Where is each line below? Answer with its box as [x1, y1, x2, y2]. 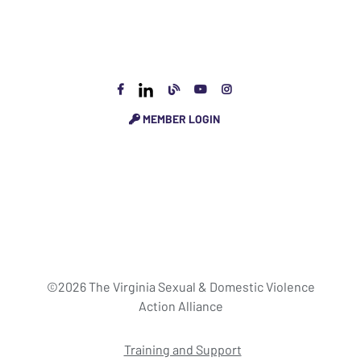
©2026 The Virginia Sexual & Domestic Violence [46, 278, 315, 294]
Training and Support [123, 341, 242, 357]
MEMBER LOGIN [140, 111, 220, 126]
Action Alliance [138, 297, 223, 313]
